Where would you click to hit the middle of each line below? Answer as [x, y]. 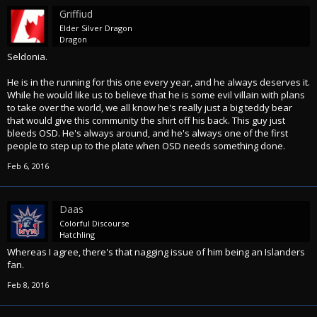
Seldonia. [27, 57]
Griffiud [76, 14]
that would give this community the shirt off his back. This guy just [146, 120]
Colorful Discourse [94, 223]
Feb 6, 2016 [28, 166]
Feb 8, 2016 [28, 285]
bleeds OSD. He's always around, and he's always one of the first [148, 133]
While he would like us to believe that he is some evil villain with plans [156, 95]
